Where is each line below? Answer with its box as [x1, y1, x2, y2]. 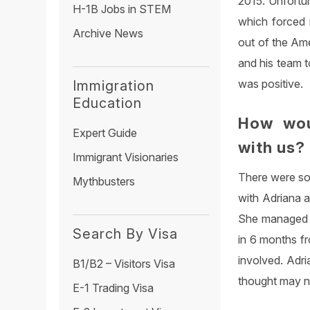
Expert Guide [73, 126, 138, 140]
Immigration [73, 77, 155, 95]
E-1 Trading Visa [73, 281, 154, 295]
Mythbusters [73, 174, 136, 189]
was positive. [238, 76, 304, 91]
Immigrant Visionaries [73, 150, 179, 165]
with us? [238, 138, 306, 156]
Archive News [73, 26, 144, 40]
